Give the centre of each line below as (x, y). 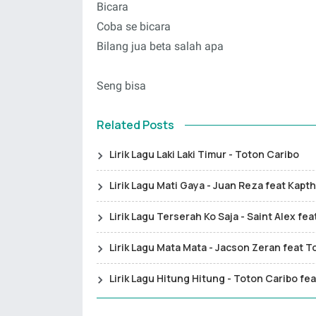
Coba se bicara (134, 26)
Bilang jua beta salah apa (160, 46)
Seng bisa (121, 86)
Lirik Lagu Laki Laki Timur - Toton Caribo (204, 154)
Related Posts (135, 125)
